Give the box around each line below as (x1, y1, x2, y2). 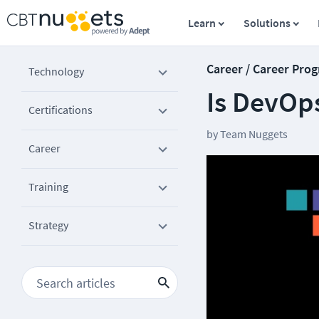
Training (28, 179, 68, 194)
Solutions (243, 16, 291, 30)
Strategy (28, 218, 68, 232)
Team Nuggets (220, 127, 288, 141)
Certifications (28, 103, 93, 117)
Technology (28, 64, 84, 78)
